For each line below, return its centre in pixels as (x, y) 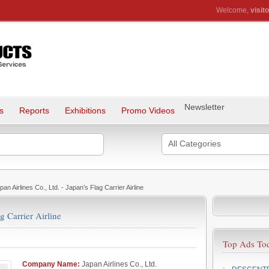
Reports (34, 110)
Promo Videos (148, 110)
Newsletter (204, 107)
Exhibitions (85, 110)
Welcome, (233, 10)
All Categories (194, 144)
